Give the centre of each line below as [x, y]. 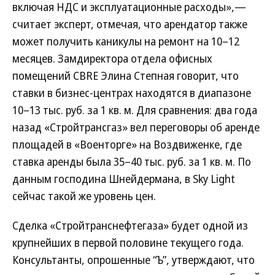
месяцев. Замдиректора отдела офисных [112, 58]
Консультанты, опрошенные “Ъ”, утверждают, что [134, 260]
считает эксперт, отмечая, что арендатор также [130, 24]
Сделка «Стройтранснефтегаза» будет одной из [130, 225]
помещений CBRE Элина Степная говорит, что [126, 76]
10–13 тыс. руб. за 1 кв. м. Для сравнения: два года [135, 110]
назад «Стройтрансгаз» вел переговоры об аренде [136, 127]
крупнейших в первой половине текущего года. [128, 242]
